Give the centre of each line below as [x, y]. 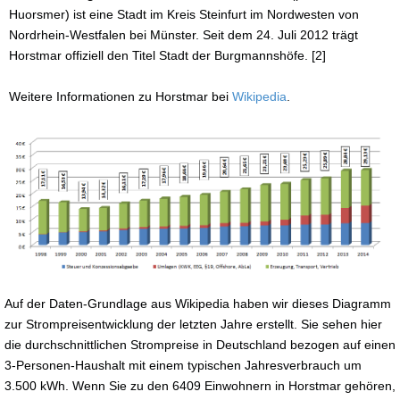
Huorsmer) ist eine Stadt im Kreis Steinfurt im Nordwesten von [184, 14]
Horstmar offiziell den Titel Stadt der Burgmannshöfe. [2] [167, 55]
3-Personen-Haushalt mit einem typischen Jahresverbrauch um [183, 365]
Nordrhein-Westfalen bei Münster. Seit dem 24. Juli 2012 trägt [183, 34]
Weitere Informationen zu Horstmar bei [121, 96]
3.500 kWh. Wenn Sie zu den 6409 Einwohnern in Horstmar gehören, [200, 385]
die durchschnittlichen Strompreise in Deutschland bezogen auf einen [200, 344]
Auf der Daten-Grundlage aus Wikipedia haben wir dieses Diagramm [198, 303]
